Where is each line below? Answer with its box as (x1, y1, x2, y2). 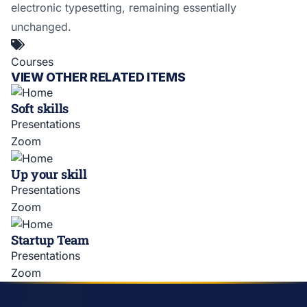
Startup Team (11, 231, 89, 248)
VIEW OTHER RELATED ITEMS (11, 69, 186, 84)
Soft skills (11, 99, 69, 116)
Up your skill (11, 165, 87, 182)
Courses (11, 54, 53, 69)
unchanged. (11, 19, 71, 34)
